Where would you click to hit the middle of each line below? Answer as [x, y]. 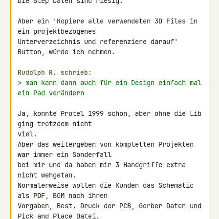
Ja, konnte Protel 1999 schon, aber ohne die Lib [109, 113]
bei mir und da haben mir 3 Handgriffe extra [102, 165]
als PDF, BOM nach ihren [65, 196]
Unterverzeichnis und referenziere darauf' [98, 42]
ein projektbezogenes [59, 31]
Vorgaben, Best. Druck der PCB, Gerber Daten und [109, 206]
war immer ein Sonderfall [66, 154]
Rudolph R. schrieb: [55, 73]
